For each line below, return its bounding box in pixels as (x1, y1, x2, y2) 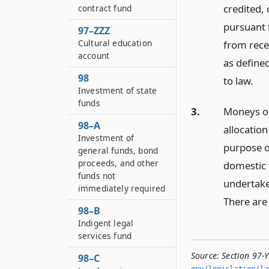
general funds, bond (78, 145, 159, 156)
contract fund (78, 2, 132, 14)
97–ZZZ (78, 24, 110, 37)
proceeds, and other (78, 157, 159, 169)
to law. (223, 74, 253, 88)
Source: (191, 249, 220, 261)
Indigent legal (78, 217, 134, 229)
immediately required (78, 183, 166, 194)
